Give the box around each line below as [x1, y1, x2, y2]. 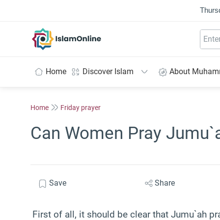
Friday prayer [60, 103, 101, 111]
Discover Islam [82, 67, 134, 76]
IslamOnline [66, 28, 108, 38]
